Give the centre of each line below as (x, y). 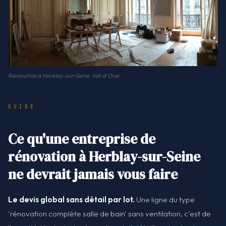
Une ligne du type (165, 199)
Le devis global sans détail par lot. (71, 199)
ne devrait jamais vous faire (93, 174)
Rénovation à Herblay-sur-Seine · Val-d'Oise (64, 75)
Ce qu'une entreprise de (82, 139)
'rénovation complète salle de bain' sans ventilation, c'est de (109, 213)
